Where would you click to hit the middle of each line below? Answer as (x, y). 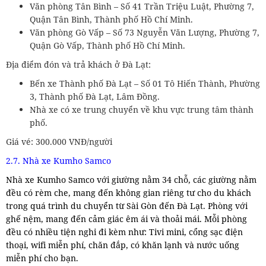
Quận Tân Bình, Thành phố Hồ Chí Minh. (111, 19)
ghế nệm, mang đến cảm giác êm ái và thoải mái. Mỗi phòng (126, 218)
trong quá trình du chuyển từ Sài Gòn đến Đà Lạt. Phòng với (127, 205)
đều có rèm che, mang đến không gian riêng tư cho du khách (129, 192)
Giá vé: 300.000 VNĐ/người (59, 141)
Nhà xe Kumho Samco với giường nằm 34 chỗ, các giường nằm (131, 179)
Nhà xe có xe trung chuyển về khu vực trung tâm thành (142, 109)
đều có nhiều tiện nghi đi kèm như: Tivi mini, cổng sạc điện (124, 232)
